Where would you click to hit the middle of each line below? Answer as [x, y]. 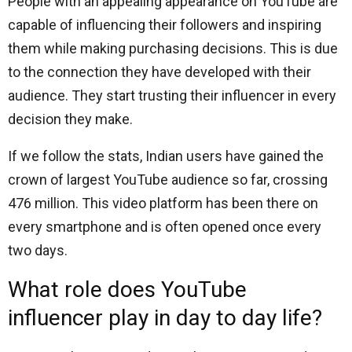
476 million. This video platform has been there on [163, 203]
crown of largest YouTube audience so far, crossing [168, 180]
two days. [38, 250]
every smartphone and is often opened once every [165, 227]
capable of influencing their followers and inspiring [165, 25]
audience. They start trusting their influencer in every [172, 95]
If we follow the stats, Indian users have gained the [166, 156]
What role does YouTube [127, 290]
